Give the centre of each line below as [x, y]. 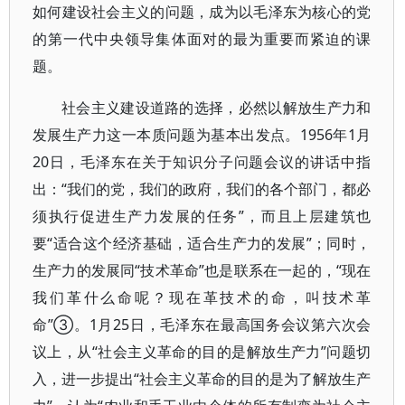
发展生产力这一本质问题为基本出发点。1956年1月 [202, 135]
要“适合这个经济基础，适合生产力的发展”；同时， [202, 243]
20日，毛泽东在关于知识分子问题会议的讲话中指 [202, 162]
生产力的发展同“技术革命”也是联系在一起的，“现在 [202, 270]
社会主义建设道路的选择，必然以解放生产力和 [217, 108]
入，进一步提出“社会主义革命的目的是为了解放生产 [202, 379]
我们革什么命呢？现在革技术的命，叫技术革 [202, 297]
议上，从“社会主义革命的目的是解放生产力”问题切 [202, 352]
